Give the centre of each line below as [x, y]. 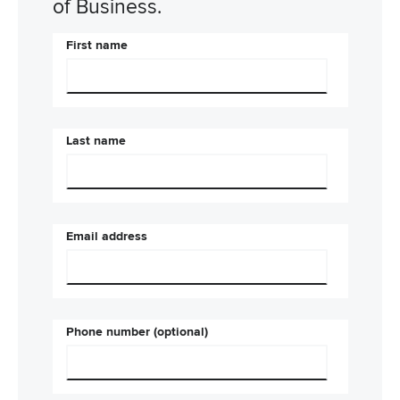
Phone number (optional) [137, 331]
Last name [96, 140]
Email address [106, 236]
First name [96, 45]
